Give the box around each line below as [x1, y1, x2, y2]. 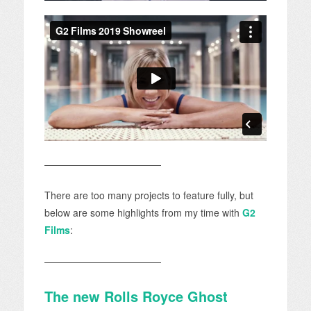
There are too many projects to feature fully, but [44, 187, 253, 202]
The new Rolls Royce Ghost [44, 285, 228, 306]
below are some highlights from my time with [44, 205, 242, 219]
